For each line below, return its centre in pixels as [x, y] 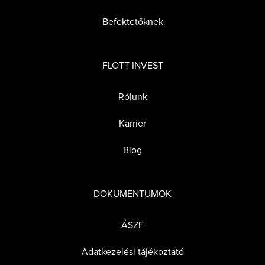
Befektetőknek [132, 22]
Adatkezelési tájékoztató [132, 252]
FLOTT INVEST [132, 65]
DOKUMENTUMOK [132, 194]
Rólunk [132, 97]
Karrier [132, 123]
